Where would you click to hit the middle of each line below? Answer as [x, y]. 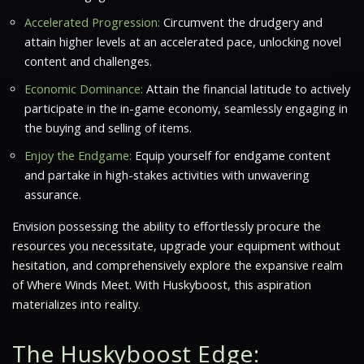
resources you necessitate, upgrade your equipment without [176, 245]
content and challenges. [88, 61]
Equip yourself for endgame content [231, 155]
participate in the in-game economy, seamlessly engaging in [186, 108]
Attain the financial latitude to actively [247, 89]
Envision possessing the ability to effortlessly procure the [167, 226]
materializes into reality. [76, 304]
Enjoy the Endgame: [78, 155]
